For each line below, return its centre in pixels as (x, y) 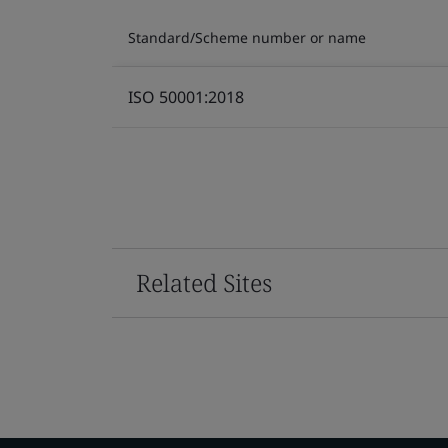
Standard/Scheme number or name (247, 37)
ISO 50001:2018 (186, 96)
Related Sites (204, 282)
